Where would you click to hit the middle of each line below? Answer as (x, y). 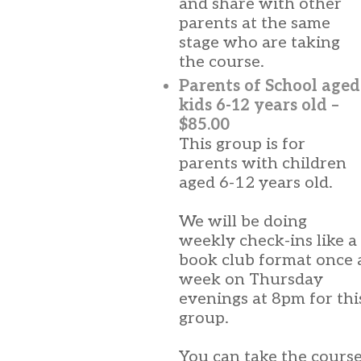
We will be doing (243, 222)
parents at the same (255, 23)
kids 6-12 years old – (259, 106)
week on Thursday (251, 280)
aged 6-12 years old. (256, 183)
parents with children (263, 164)
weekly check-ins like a (268, 241)
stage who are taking (259, 43)
